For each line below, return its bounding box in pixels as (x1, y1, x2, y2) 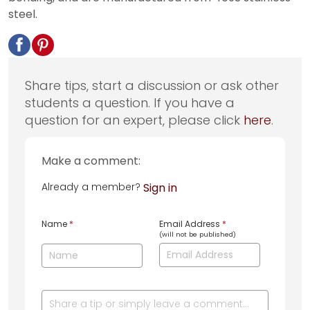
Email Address (159, 218, 222, 230)
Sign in (143, 179, 177, 196)
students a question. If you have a (25, 93, 235, 111)
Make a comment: (42, 152, 140, 169)
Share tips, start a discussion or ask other (25, 76, 279, 94)
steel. (8, 6, 37, 22)
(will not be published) (159, 230, 236, 239)
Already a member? (42, 179, 143, 194)
